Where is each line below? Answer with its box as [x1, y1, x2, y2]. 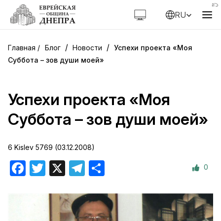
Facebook [26, 163, 62, 173]
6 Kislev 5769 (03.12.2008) [8, 143, 95, 151]
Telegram [85, 163, 118, 173]
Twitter [45, 163, 70, 173]
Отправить [105, 163, 146, 173]
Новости [73, 43, 102, 52]
